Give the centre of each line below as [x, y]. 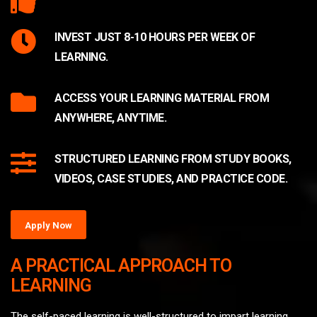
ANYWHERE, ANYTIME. [110, 118]
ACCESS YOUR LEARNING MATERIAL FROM [162, 98]
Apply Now [48, 225]
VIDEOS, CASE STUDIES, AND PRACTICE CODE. [171, 179]
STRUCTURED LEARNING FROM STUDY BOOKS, [173, 159]
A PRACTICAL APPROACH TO [121, 266]
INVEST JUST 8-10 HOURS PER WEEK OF [155, 37]
